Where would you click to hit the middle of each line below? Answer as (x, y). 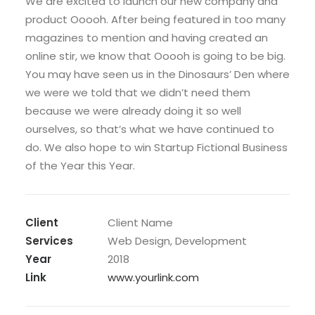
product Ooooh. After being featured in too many (155, 19)
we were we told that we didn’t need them (138, 92)
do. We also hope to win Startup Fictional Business (156, 147)
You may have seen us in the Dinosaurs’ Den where (157, 74)
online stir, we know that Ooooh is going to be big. (155, 56)
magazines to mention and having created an (147, 38)
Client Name (140, 223)
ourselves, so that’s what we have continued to (150, 129)
